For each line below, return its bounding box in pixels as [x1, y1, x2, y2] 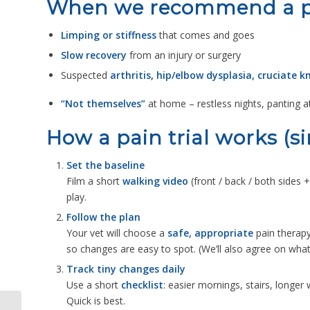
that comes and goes [156, 28, 255, 42]
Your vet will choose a [66, 226, 167, 240]
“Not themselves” [61, 97, 145, 111]
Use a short [66, 278, 121, 292]
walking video [122, 174, 188, 188]
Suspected [61, 69, 110, 82]
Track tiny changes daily [66, 262, 185, 276]
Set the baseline [66, 158, 145, 172]
